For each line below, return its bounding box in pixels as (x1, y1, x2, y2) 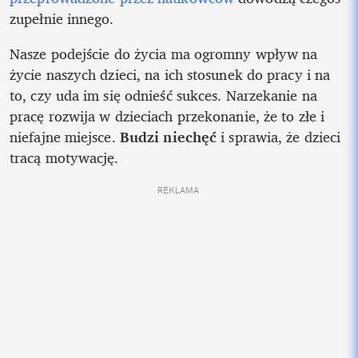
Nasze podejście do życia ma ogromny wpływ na (10, 42, 318, 66)
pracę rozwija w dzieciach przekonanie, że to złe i (10, 104, 325, 129)
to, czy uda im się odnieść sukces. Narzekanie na (10, 83, 317, 108)
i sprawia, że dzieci (221, 125, 341, 149)
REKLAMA (157, 185, 201, 197)
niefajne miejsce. (10, 125, 120, 149)
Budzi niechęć (119, 125, 221, 149)
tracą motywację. (10, 145, 123, 170)
